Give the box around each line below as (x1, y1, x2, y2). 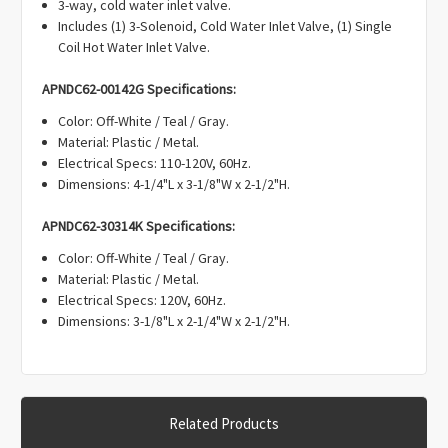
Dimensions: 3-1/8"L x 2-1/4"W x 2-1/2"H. (58, 312, 291, 331)
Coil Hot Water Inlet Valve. (58, 38, 211, 57)
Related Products (169, 414, 279, 434)
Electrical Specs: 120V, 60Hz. (58, 291, 227, 310)
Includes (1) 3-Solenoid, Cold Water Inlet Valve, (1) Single (58, 17, 393, 36)
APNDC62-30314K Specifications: (42, 217, 235, 236)
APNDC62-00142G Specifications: (42, 80, 236, 99)
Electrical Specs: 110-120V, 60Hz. (58, 154, 252, 173)
